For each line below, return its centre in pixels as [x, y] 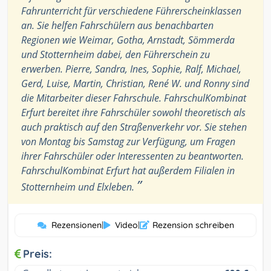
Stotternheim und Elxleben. [79, 187]
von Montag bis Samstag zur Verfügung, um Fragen [128, 142]
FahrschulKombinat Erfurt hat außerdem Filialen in [128, 171]
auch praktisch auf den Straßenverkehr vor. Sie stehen [134, 127]
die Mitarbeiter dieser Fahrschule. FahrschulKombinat [134, 98]
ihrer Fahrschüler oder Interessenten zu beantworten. [132, 156]
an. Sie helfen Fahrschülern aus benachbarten [117, 26]
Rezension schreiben [193, 225]
